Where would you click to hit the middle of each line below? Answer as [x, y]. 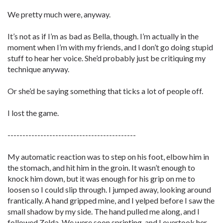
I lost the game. [33, 113]
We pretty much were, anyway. [59, 14]
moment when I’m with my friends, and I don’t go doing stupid [110, 47]
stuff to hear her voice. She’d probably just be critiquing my [107, 58]
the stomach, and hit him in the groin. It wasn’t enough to [101, 167]
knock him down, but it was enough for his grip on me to [101, 178]
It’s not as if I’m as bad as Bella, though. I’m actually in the [103, 36]
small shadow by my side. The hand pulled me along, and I [104, 211]
